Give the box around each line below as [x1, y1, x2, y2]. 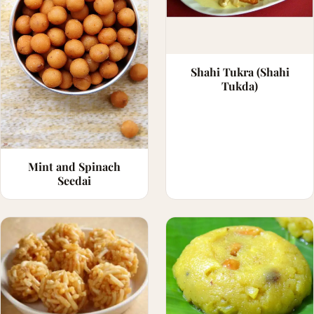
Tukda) [221, 78, 258, 94]
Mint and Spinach [28, 159, 121, 175]
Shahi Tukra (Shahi [190, 64, 289, 80]
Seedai [57, 173, 91, 189]
